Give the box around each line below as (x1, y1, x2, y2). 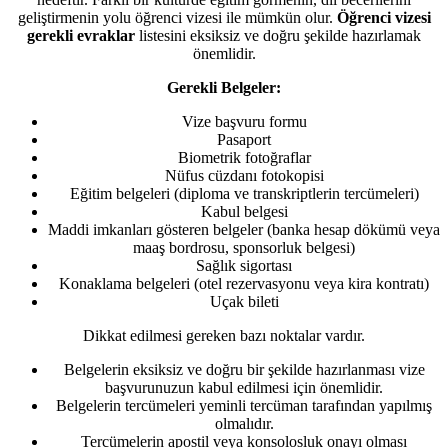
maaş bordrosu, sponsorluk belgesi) (133, 238, 355, 256)
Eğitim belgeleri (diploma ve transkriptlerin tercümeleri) (69, 184, 419, 202)
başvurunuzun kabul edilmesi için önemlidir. (105, 378, 383, 396)
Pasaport (217, 130, 271, 148)
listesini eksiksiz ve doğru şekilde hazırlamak (135, 26, 421, 44)
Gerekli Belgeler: (167, 78, 281, 96)
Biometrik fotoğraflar (177, 148, 311, 166)
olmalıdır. (214, 414, 274, 432)
